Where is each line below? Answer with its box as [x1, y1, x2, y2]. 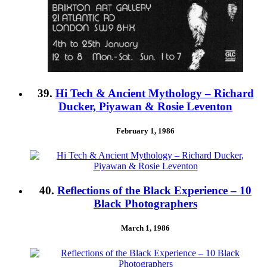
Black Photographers [94, 197, 197, 210]
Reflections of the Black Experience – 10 [57, 184, 252, 197]
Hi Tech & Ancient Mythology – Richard [55, 87, 254, 100]
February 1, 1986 [116, 126, 175, 136]
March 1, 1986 [121, 223, 170, 233]
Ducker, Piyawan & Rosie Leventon [58, 100, 232, 113]
